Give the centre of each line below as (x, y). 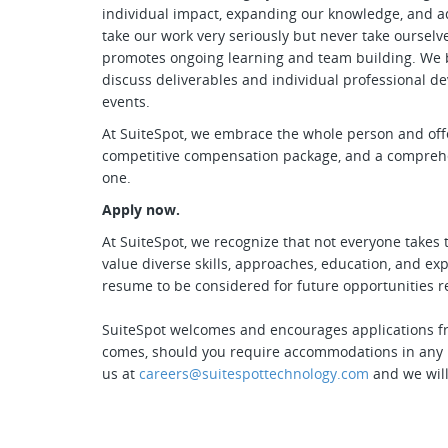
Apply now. (141, 209)
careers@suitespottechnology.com (254, 373)
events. (128, 101)
